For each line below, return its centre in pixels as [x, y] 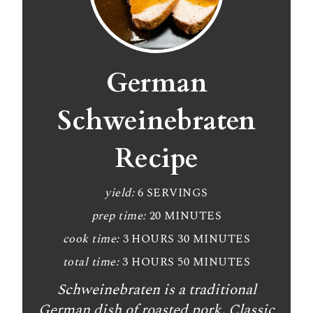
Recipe [156, 158]
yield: [120, 193]
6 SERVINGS [173, 193]
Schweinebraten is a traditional [156, 290]
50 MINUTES [214, 262]
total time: [91, 262]
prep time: [118, 216]
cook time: [91, 239]
